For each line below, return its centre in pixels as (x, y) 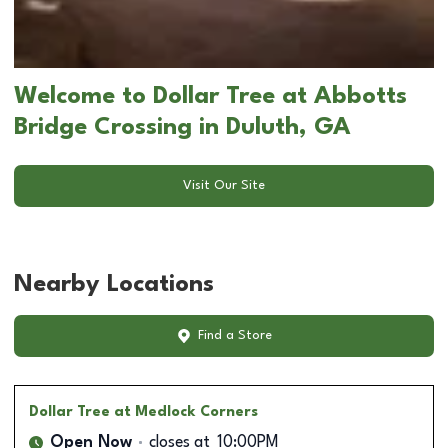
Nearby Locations (114, 284)
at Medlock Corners (186, 411)
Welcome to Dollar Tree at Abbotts (210, 96)
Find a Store (234, 336)
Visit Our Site (224, 186)
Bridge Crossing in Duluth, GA (182, 127)
